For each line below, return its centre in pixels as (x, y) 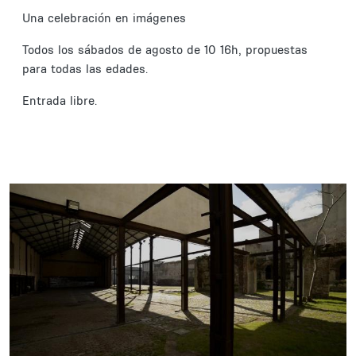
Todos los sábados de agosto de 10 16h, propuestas (165, 49)
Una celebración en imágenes (104, 17)
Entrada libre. (60, 100)
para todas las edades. (85, 68)
